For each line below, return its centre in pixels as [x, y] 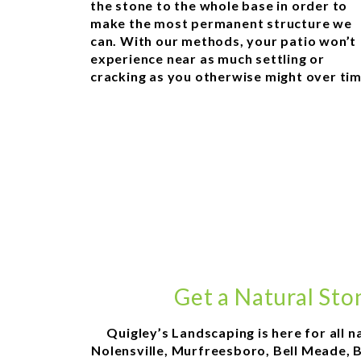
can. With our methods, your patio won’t [224, 40]
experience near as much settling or [207, 58]
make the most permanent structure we [221, 23]
